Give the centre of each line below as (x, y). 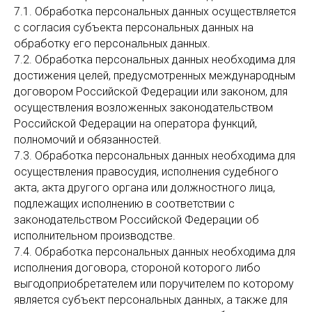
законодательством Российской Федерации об (136, 220)
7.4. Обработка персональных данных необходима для (155, 252)
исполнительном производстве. (95, 236)
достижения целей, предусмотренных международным (155, 76)
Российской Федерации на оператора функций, (135, 124)
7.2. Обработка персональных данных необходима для (155, 60)
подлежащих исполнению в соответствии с (124, 204)
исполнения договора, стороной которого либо (137, 268)
